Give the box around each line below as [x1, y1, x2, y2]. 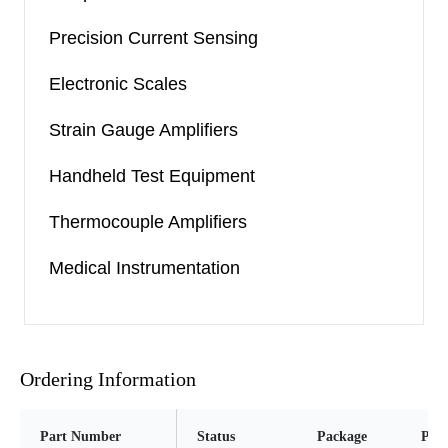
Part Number [40, 429, 121, 444]
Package [317, 429, 367, 444]
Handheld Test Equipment [49, 166, 255, 186]
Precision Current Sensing [49, 28, 258, 48]
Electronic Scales [49, 74, 187, 94]
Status [197, 429, 235, 444]
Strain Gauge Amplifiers [49, 120, 238, 140]
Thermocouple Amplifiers [49, 212, 247, 232]
